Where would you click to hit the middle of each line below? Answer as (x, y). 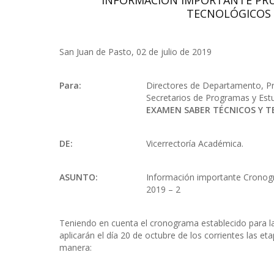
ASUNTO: (79, 177)
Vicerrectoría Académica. (195, 143)
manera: (76, 247)
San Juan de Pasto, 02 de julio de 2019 (135, 52)
